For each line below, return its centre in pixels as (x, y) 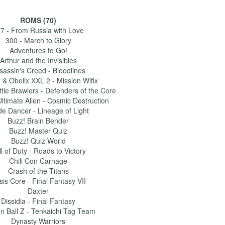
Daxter (38, 191)
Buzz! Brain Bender (38, 121)
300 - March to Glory (38, 40)
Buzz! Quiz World (38, 141)
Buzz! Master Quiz (38, 131)
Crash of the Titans (38, 171)
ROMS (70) (38, 20)
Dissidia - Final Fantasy (38, 201)
